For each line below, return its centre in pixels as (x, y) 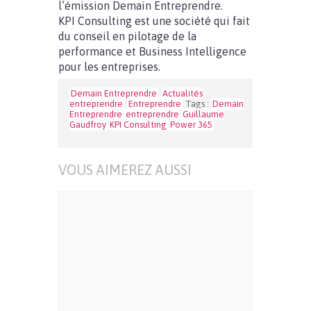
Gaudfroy (88, 125)
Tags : (198, 104)
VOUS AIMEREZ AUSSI (125, 170)
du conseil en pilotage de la (127, 36)
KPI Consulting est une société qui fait (154, 21)
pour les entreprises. (109, 67)
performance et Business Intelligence (152, 51)
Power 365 (191, 125)
